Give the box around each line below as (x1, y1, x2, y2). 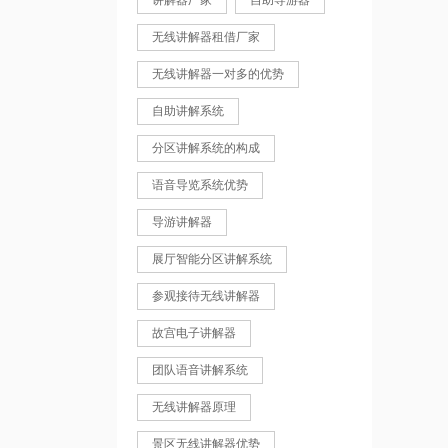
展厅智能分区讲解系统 (152, 252, 272, 266)
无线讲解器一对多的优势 (152, 67, 284, 81)
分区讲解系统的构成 (152, 141, 260, 155)
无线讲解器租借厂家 (152, 30, 260, 44)
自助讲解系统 (152, 104, 224, 118)
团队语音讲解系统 (152, 363, 248, 377)
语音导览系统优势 (152, 178, 248, 192)
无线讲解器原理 (152, 400, 236, 414)
